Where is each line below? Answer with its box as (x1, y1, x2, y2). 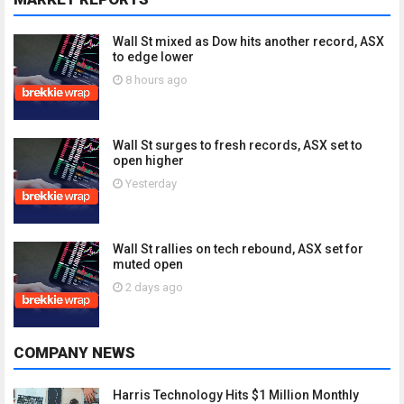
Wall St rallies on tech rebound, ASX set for (113, 242, 363, 256)
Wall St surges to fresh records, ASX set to (113, 138, 363, 152)
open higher (113, 153, 184, 168)
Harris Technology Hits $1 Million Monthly (113, 388, 359, 402)
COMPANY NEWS (14, 344, 135, 362)
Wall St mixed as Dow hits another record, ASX (113, 34, 384, 49)
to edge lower (113, 50, 194, 64)
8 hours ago (123, 73, 188, 87)
